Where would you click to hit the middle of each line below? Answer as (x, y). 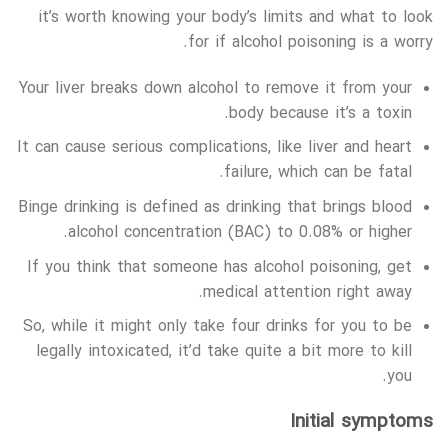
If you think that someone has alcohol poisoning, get (220, 267)
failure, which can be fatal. (318, 173)
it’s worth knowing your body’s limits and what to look (235, 18)
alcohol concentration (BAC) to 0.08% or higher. (240, 233)
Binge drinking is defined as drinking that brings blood (215, 208)
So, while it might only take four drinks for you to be (218, 327)
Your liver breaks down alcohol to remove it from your (216, 88)
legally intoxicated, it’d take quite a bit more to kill (224, 352)
